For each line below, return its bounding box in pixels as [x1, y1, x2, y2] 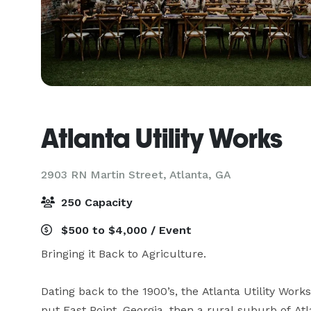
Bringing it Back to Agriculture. [41, 247, 206, 260]
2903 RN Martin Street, [41, 168, 169, 181]
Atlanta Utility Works [41, 122, 283, 154]
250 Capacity [58, 196, 133, 209]
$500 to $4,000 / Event [58, 224, 192, 237]
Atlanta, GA [169, 168, 231, 181]
